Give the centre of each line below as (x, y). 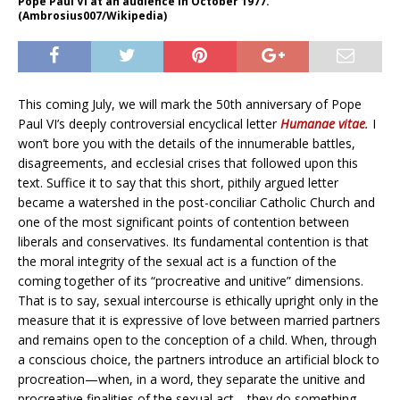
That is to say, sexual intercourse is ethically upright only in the (198, 301)
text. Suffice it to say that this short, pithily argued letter (178, 183)
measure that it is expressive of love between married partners (199, 321)
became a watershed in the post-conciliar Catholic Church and (196, 203)
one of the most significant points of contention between (183, 222)
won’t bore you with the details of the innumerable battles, (187, 144)
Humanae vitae (323, 124)
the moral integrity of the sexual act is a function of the (177, 262)
